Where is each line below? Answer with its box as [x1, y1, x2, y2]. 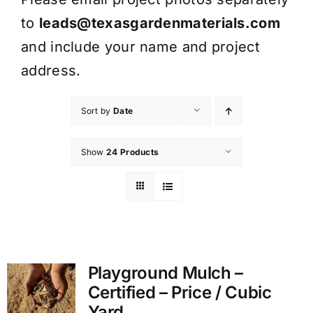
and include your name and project [21, 38, 260, 56]
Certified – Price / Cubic [87, 282, 272, 303]
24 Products [106, 147, 159, 158]
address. [21, 62, 81, 80]
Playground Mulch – [87, 263, 244, 284]
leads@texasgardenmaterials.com [38, 15, 280, 32]
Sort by [80, 105, 113, 117]
